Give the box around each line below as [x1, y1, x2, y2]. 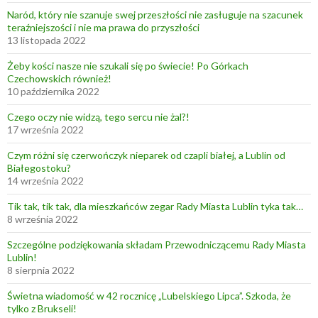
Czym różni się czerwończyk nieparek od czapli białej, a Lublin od [7, 148, 285, 161]
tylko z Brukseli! [7, 302, 77, 314]
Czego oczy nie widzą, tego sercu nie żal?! [7, 110, 190, 123]
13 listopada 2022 [7, 33, 86, 46]
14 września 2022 [7, 174, 84, 187]
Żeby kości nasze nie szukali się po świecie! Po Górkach [7, 59, 248, 72]
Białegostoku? [7, 161, 71, 174]
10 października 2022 [7, 84, 99, 97]
